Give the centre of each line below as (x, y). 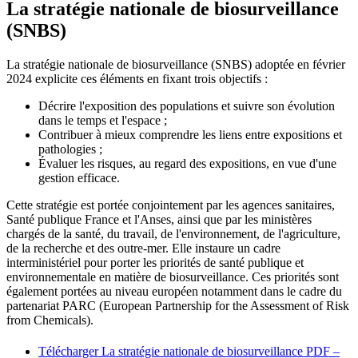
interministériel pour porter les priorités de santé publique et (155, 262)
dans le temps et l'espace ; (103, 120)
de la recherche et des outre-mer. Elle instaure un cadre (143, 248)
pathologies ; (70, 149)
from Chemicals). (50, 320)
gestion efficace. (79, 177)
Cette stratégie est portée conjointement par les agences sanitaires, (171, 205)
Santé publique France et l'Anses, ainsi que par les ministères (159, 219)
